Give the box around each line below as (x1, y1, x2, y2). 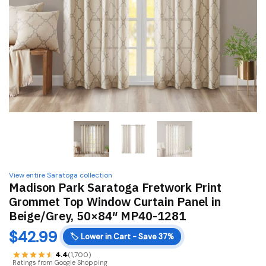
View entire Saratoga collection (9, 170, 112, 180)
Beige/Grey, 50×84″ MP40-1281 (9, 208, 186, 224)
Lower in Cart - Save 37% (81, 232, 174, 242)
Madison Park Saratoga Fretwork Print (9, 179, 221, 196)
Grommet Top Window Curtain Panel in (9, 194, 221, 210)
